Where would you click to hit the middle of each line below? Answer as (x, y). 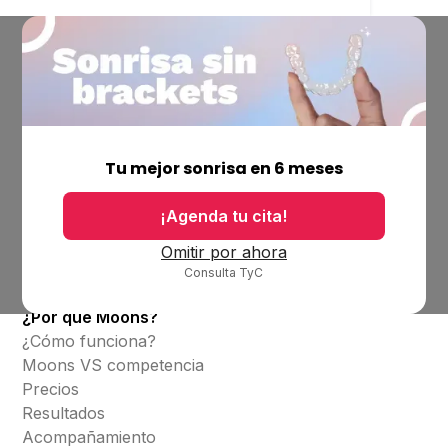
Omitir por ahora (223, 252)
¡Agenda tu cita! (224, 216)
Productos (63, 252)
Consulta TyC (224, 273)
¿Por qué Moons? (90, 317)
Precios (51, 389)
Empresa (57, 139)
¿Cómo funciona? (89, 341)
